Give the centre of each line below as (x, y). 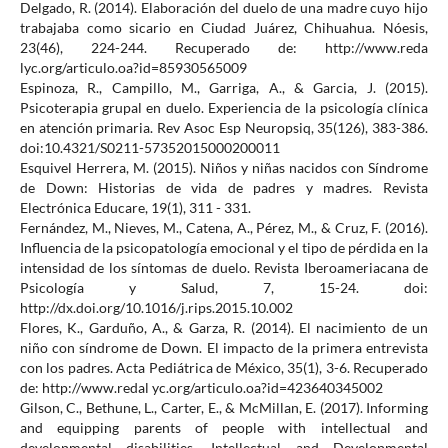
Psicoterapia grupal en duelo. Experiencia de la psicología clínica (224, 108)
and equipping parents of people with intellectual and (224, 428)
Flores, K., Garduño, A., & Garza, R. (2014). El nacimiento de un (224, 328)
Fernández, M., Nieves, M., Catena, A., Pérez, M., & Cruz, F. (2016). (224, 228)
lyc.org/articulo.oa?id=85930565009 (133, 68)
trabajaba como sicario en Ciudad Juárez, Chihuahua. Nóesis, (224, 28)
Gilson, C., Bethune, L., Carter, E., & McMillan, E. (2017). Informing (224, 408)
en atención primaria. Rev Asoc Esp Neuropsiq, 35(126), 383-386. (224, 128)
